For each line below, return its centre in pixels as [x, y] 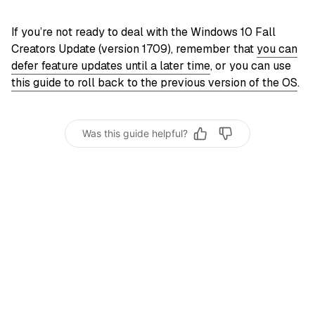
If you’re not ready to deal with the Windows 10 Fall [143, 32]
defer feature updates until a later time [111, 65]
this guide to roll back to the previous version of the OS [154, 82]
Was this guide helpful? [135, 134]
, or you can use [251, 65]
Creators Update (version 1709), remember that [134, 49]
